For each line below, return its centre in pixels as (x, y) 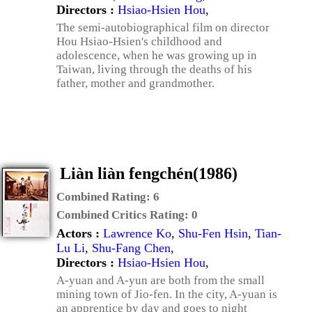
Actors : (80, 233)
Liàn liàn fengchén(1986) (149, 173)
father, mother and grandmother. (135, 83)
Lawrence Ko (137, 233)
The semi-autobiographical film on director (163, 28)
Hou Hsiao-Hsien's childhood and (139, 41)
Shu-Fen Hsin (213, 233)
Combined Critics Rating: (124, 215)
